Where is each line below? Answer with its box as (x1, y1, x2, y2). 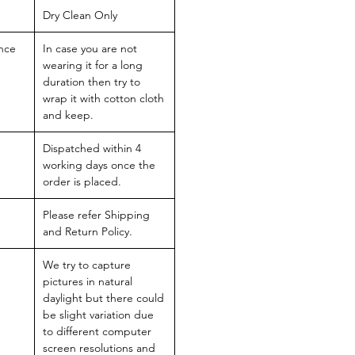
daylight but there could (43, 291, 164, 306)
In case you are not (43, 41, 137, 56)
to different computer (43, 324, 151, 339)
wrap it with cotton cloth (43, 91, 164, 106)
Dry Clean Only (43, 8, 117, 23)
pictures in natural (43, 274, 132, 289)
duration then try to (43, 74, 140, 90)
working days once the (43, 158, 155, 173)
